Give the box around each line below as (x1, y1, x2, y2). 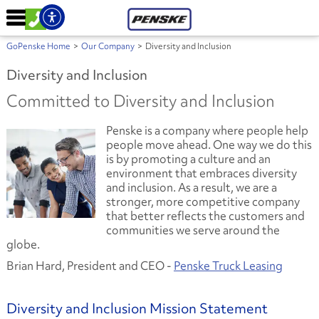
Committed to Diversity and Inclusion (6, 90, 275, 112)
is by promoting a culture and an (105, 151, 271, 167)
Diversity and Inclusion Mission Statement (6, 299, 268, 318)
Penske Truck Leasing (173, 258, 283, 273)
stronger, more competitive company (105, 194, 300, 209)
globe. (6, 236, 40, 252)
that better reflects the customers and (105, 208, 305, 224)
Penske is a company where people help (105, 122, 308, 138)
